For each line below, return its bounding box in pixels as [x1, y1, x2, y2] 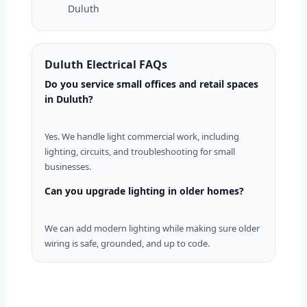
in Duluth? [45, 93, 93, 106]
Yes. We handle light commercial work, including [45, 130, 239, 143]
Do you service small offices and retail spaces [45, 77, 258, 91]
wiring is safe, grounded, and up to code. [45, 237, 210, 250]
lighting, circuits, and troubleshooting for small [45, 145, 235, 158]
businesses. [45, 160, 91, 173]
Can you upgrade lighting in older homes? [45, 184, 244, 198]
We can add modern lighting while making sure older [45, 222, 260, 235]
